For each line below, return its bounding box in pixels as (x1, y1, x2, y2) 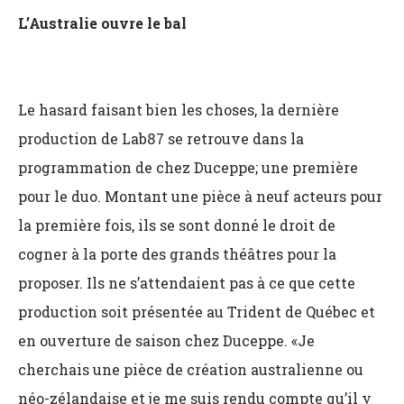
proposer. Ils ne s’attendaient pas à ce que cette (18, 273, 355, 292)
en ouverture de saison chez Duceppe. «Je (18, 331, 315, 350)
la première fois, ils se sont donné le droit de (18, 216, 335, 234)
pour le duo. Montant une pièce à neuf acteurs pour (18, 187, 382, 206)
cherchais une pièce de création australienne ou (18, 360, 363, 379)
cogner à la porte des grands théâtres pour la (18, 244, 336, 263)
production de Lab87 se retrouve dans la (18, 129, 304, 148)
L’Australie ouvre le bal (18, 14, 187, 32)
